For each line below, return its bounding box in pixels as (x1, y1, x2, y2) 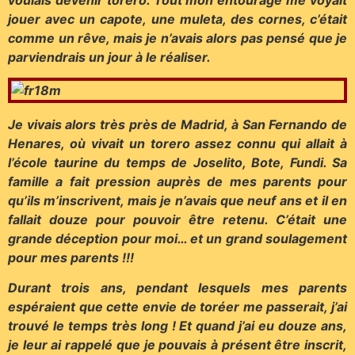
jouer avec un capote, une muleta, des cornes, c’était (8, 10, 347, 27)
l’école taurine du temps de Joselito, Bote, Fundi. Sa (8, 154, 347, 170)
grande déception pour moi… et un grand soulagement (8, 230, 347, 246)
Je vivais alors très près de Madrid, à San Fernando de (8, 116, 347, 132)
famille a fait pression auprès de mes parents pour (8, 173, 347, 189)
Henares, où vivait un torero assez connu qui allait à (8, 135, 347, 151)
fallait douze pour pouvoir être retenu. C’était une (8, 211, 347, 227)
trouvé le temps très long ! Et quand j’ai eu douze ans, (8, 317, 347, 334)
